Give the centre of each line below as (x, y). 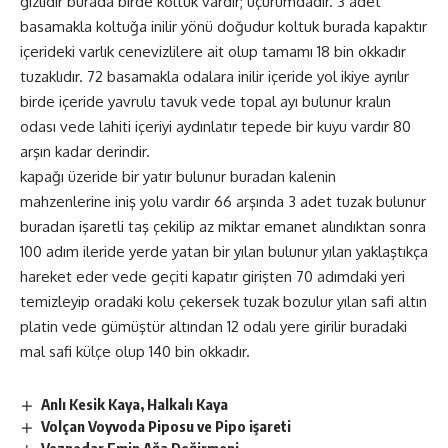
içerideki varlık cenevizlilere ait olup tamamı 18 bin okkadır (213, 51)
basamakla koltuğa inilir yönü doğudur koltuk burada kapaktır (223, 26)
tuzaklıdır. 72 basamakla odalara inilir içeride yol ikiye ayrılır (214, 76)
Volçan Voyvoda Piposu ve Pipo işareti (166, 425)
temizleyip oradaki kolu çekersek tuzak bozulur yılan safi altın (223, 301)
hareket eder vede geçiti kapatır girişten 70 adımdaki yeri (212, 276)
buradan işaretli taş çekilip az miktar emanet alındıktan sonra (223, 226)
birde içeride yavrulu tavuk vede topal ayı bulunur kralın (205, 101)
